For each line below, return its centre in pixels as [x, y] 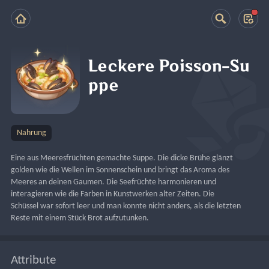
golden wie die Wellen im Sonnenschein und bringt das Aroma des [120, 170]
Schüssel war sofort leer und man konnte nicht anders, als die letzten [126, 206]
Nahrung [31, 133]
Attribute [34, 260]
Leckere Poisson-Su [169, 67]
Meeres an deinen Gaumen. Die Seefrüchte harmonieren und [114, 182]
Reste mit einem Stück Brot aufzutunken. [80, 218]
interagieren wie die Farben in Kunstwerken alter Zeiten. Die [113, 194]
